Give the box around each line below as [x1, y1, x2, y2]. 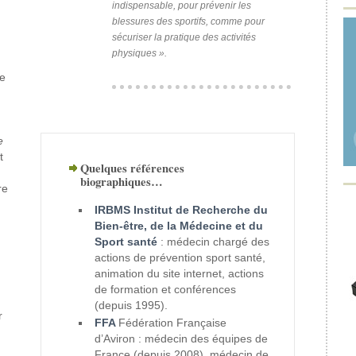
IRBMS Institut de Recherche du [95, 203, 269, 216]
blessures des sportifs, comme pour [112, 16, 265, 27]
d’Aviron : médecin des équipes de [95, 332, 269, 345]
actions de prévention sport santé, [95, 251, 266, 264]
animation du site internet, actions [95, 267, 265, 280]
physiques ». [112, 48, 168, 59]
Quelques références [80, 160, 185, 176]
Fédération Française [118, 316, 227, 329]
